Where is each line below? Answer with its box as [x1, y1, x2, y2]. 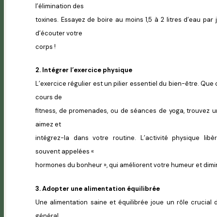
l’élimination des [35, 1, 84, 10]
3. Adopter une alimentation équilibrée [35, 185, 160, 193]
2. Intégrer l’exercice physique [35, 66, 132, 75]
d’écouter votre [35, 29, 82, 37]
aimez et [35, 120, 61, 129]
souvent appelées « [35, 147, 94, 156]
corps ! [35, 42, 56, 51]
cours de [35, 93, 62, 102]
